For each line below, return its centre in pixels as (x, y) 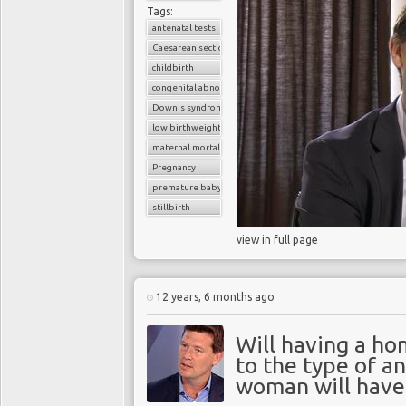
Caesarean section (191, 48)
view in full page (277, 240)
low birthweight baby (198, 127)
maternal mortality (192, 147)
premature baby (187, 187)
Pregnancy (174, 167)
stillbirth (171, 207)
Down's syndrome (191, 107)
